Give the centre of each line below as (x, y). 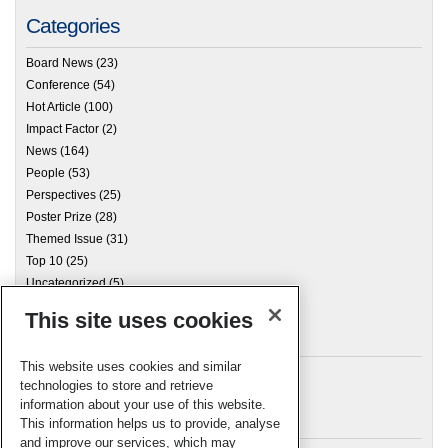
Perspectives (61, 194)
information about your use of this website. (143, 404)
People (45, 173)
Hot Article (53, 107)
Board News (59, 63)
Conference (58, 85)
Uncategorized (66, 282)
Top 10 (44, 260)
